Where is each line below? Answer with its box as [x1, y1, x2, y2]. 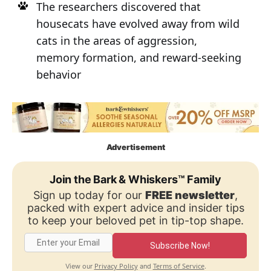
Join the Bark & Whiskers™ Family [49, 173, 222, 186]
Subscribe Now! [149, 240, 210, 250]
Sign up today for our [33, 189, 145, 202]
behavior [36, 67, 81, 82]
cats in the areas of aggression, [36, 33, 197, 48]
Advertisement [106, 142, 165, 152]
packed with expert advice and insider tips [27, 201, 244, 215]
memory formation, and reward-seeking [36, 50, 241, 65]
